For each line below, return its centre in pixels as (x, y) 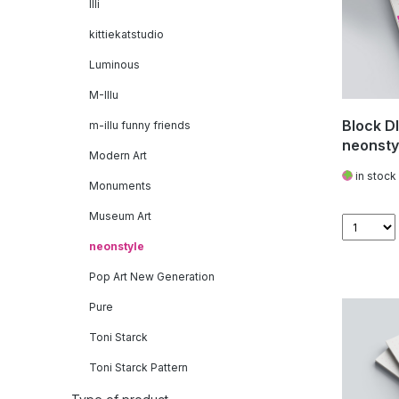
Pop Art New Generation (152, 277)
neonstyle (117, 246)
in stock (375, 176)
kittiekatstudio (126, 34)
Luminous (114, 65)
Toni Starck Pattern (138, 367)
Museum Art (120, 216)
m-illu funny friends (140, 125)
